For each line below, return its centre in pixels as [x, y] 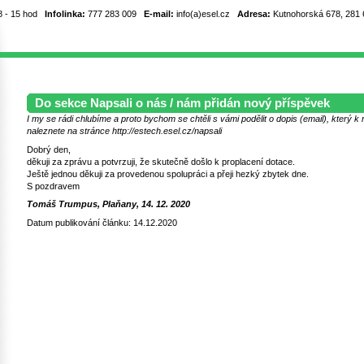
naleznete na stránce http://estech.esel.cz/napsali [124, 131]
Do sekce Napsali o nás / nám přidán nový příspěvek [182, 103]
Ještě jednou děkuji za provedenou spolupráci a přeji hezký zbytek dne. [167, 173]
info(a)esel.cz [206, 14]
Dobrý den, [48, 149]
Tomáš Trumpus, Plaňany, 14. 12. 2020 [108, 204]
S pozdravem [53, 186]
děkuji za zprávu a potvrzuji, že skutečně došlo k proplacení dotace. [160, 161]
